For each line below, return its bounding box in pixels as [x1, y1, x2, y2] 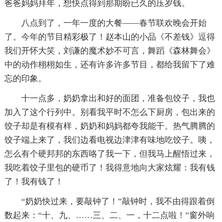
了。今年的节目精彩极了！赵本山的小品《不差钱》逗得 [4, 32, 215, 42]
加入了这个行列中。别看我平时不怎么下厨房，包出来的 [4, 107, 215, 117]
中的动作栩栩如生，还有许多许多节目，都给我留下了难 [4, 59, 215, 69]
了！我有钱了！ [4, 176, 63, 186]
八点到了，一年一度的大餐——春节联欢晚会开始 [21, 18, 207, 28]
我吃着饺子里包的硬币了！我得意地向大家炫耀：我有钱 [4, 163, 215, 172]
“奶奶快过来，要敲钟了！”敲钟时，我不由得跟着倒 [21, 196, 215, 206]
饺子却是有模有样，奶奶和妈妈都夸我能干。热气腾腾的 [4, 121, 215, 131]
